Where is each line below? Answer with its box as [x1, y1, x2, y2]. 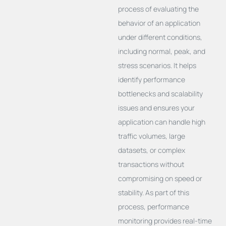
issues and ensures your [118, 102, 195, 112]
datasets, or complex [118, 145, 185, 155]
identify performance [118, 74, 185, 84]
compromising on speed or [118, 173, 202, 183]
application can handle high [118, 117, 205, 127]
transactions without [118, 159, 184, 169]
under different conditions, [118, 32, 202, 42]
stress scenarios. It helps [118, 60, 196, 70]
